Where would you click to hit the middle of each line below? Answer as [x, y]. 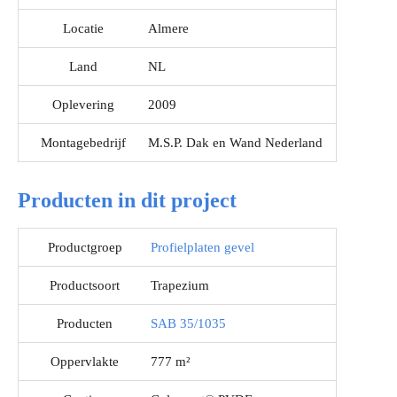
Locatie [83, 29]
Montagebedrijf [83, 143]
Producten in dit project [127, 201]
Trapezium [180, 286]
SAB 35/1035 [188, 324]
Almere [168, 29]
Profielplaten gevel [202, 248]
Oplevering [83, 105]
